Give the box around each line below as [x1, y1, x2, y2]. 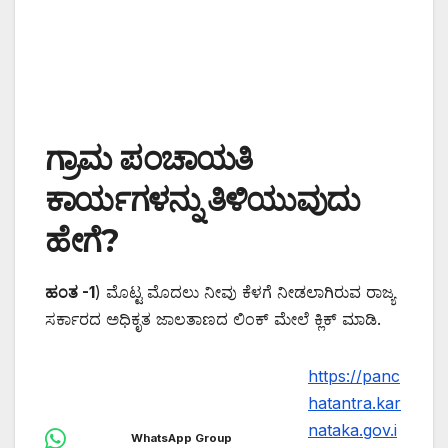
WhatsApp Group [131, 431, 232, 446]
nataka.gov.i [308, 420, 397, 441]
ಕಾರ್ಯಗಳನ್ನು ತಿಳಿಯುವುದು [45, 180, 360, 220]
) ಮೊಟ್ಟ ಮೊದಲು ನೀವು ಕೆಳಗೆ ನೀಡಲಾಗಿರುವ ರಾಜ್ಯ [95, 282, 395, 303]
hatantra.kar [308, 393, 401, 414]
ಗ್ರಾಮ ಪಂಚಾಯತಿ [45, 139, 252, 179]
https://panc [308, 366, 400, 387]
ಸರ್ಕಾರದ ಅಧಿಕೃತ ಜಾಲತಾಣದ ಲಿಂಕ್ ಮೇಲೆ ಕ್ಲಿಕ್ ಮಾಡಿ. [45, 309, 381, 330]
